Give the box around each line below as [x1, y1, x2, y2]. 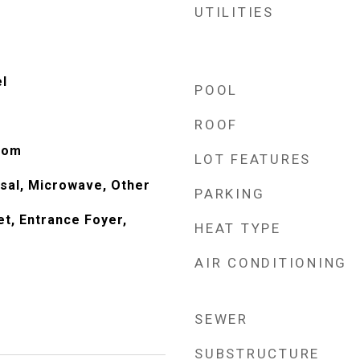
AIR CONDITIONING [194, 255, 347, 271]
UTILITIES [194, 4, 274, 20]
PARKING [194, 186, 265, 202]
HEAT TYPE [194, 220, 281, 236]
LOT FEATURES [194, 151, 311, 167]
